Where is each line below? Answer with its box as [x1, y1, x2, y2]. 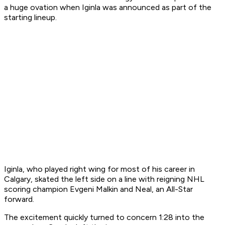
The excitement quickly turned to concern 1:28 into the [4, 212, 204, 222]
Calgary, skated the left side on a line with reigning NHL [4, 174, 204, 184]
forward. [4, 194, 34, 204]
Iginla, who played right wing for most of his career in [4, 164, 195, 174]
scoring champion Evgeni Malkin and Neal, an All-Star [4, 184, 193, 194]
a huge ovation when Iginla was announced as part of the [4, 3, 211, 13]
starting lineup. [4, 13, 57, 23]
